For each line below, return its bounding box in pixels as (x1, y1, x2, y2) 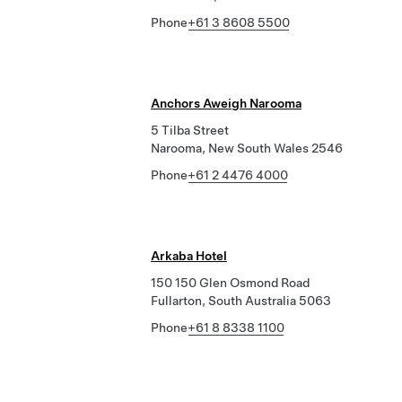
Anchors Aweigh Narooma (151, 96, 301, 110)
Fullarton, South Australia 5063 (151, 293, 331, 308)
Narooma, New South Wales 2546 (151, 141, 343, 155)
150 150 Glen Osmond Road (151, 275, 310, 290)
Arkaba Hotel (151, 249, 227, 263)
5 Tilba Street (151, 123, 229, 137)
